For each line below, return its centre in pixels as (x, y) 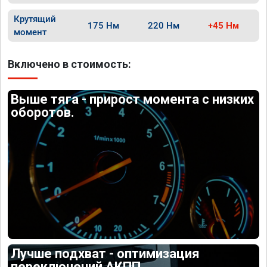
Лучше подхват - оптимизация (105, 253)
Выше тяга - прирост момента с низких (133, 99)
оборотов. (43, 112)
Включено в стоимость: (69, 64)
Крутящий (35, 19)
